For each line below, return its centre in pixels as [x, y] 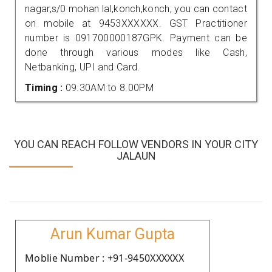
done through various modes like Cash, [136, 52]
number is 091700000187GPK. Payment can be [136, 38]
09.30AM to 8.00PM [109, 87]
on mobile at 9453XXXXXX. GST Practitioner [136, 23]
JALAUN [136, 155]
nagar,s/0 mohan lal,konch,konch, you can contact [136, 8]
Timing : [45, 87]
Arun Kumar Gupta [112, 234]
